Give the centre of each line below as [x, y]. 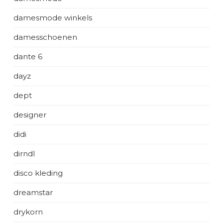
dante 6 [28, 56]
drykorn [28, 212]
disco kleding [38, 173]
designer [30, 115]
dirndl [24, 154]
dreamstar [33, 192]
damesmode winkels [53, 18]
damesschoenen [45, 37]
